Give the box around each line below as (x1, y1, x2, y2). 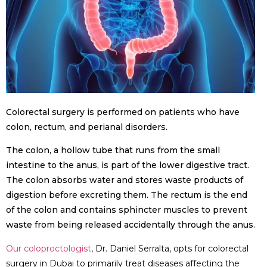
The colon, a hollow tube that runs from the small (6, 145, 220, 156)
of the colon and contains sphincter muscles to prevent (6, 204, 247, 216)
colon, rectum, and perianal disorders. (6, 121, 167, 132)
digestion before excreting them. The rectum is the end (6, 190, 247, 201)
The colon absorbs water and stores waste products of (6, 175, 243, 186)
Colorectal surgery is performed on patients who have (6, 106, 240, 117)
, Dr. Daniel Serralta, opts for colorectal (91, 243, 249, 254)
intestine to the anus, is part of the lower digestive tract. (6, 160, 249, 171)
